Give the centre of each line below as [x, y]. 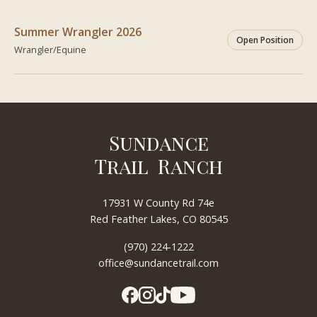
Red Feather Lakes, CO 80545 [158, 219]
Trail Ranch [158, 166]
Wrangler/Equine [50, 49]
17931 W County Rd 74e [158, 202]
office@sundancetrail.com [158, 263]
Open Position [265, 40]
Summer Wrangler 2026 [78, 32]
